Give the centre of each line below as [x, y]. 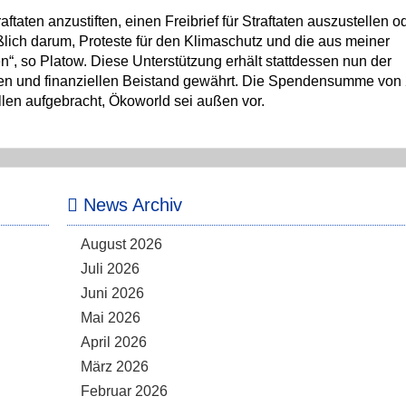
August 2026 [121, 244]
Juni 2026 [112, 293]
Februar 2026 [124, 391]
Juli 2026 [110, 269]
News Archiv [130, 205]
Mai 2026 [111, 318]
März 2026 [115, 367]
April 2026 [114, 342]
